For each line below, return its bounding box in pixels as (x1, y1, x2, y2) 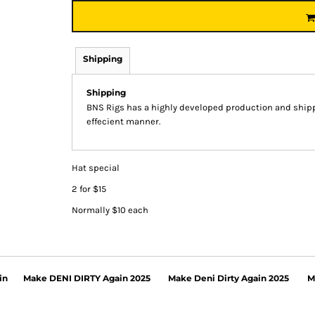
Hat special (72, 162, 120, 174)
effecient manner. (86, 116, 160, 127)
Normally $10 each (72, 205, 148, 216)
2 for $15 (72, 184, 106, 195)
